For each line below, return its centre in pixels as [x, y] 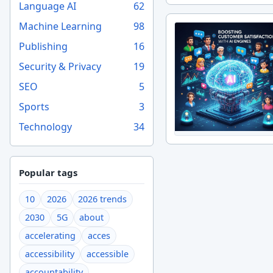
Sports [34, 106]
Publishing [44, 46]
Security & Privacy [60, 66]
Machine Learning [61, 26]
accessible [107, 254]
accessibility [50, 254]
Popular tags [48, 173]
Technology [46, 126]
